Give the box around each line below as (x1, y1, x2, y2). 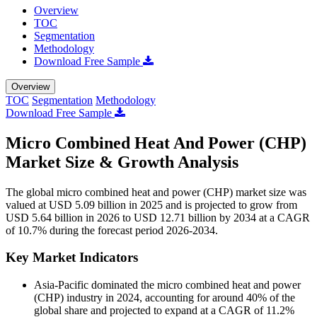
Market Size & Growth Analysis (6, 152, 238, 171)
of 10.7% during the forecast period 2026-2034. (6, 224, 218, 236)
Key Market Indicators (6, 250, 138, 265)
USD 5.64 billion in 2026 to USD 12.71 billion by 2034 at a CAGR (6, 211, 310, 224)
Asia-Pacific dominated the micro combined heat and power (34, 279, 301, 292)
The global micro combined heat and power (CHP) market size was (6, 185, 306, 198)
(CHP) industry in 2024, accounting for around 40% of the (34, 292, 295, 304)
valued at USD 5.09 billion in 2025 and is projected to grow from (6, 198, 297, 211)
